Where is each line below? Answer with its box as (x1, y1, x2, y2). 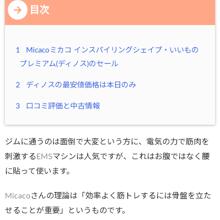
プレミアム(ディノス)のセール (20, 60, 118, 68)
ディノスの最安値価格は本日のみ (24, 81, 136, 89)
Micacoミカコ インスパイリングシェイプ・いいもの (24, 46, 199, 54)
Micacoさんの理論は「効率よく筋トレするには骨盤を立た (5, 192, 211, 200)
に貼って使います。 (5, 167, 74, 175)
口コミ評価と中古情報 (24, 102, 100, 110)
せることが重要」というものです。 (5, 207, 130, 215)
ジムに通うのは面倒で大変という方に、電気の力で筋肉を (5, 138, 209, 146)
